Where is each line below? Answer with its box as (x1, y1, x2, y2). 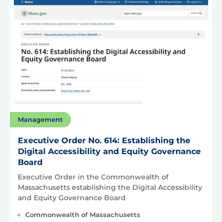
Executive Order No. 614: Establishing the (18, 135, 190, 145)
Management (18, 115, 63, 123)
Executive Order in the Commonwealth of (18, 172, 168, 181)
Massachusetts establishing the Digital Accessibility (18, 182, 202, 192)
